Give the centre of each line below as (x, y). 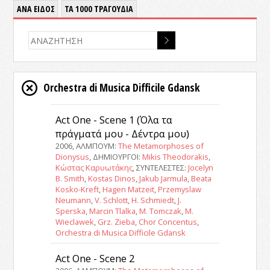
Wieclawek (74, 222)
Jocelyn (200, 168)
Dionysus (72, 157)
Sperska (70, 211)
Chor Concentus (168, 222)
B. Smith (70, 179)
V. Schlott (111, 200)
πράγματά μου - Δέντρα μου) (122, 134)
